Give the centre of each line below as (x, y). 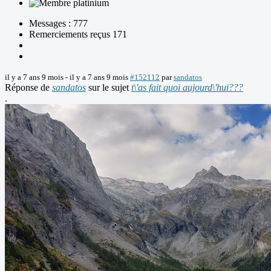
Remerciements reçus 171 (78, 34)
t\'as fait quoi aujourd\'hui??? (187, 88)
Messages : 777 (58, 24)
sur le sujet (109, 88)
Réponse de (28, 88)
